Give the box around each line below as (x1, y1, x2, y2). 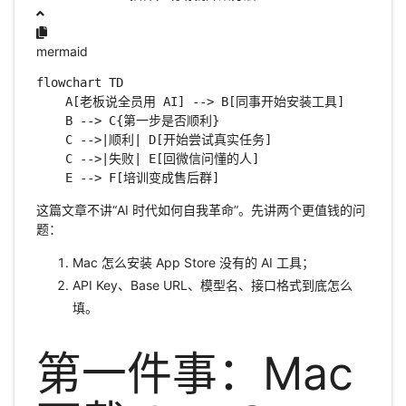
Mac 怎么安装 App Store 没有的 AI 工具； (72, 255, 314, 271)
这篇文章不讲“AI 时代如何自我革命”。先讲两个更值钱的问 (35, 202, 365, 218)
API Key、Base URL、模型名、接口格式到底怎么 (72, 277, 353, 294)
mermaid (35, 43, 88, 60)
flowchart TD (35, 75, 123, 91)
